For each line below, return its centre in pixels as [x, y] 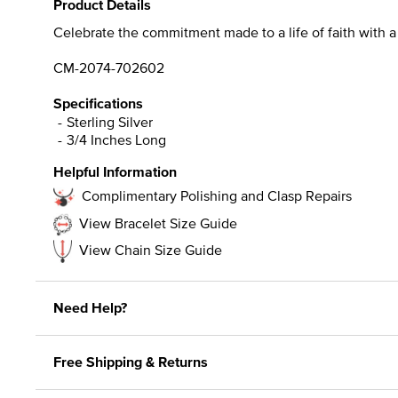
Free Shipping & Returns [131, 362]
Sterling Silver [110, 121]
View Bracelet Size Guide [158, 223]
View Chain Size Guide [151, 249]
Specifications [98, 103]
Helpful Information [115, 171]
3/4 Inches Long [116, 139]
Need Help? [90, 307]
